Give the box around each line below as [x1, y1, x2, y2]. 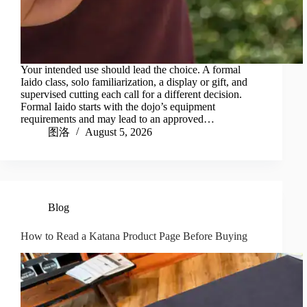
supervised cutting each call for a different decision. [21, 88, 242, 101]
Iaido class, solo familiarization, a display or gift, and [21, 76, 247, 88]
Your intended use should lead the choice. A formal [21, 64, 241, 76]
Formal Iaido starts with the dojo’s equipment [21, 101, 215, 113]
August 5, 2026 [85, 126, 152, 138]
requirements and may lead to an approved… [21, 113, 214, 125]
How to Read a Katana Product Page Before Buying [21, 230, 247, 243]
